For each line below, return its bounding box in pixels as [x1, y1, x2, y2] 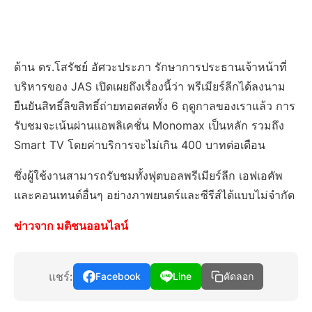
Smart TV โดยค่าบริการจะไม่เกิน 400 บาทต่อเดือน [14, 138, 265, 152]
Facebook [95, 270, 141, 282]
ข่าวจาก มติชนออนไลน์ [14, 219, 128, 233]
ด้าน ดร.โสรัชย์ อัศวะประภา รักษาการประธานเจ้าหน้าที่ [14, 60, 287, 74]
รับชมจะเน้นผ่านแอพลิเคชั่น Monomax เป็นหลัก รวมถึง [14, 118, 284, 132]
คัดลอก [224, 271, 253, 282]
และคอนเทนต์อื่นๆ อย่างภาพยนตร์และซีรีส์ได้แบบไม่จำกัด [14, 188, 295, 202]
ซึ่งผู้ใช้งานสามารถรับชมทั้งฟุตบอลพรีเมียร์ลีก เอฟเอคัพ [14, 169, 283, 182]
